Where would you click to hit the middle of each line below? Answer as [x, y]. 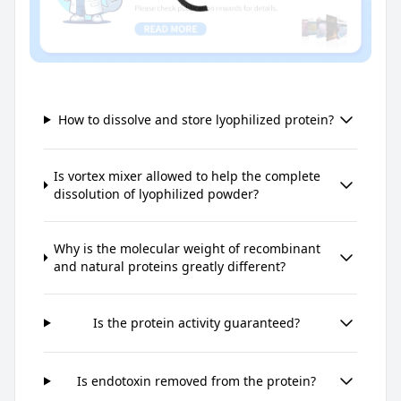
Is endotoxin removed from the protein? [196, 380]
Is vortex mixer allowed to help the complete [188, 175]
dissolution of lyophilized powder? [157, 193]
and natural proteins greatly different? [169, 266]
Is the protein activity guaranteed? [196, 322]
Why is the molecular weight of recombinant [187, 248]
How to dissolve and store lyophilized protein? [196, 119]
